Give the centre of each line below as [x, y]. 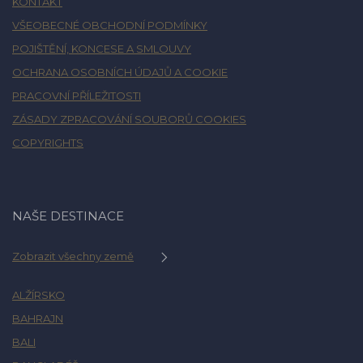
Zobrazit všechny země [73, 256]
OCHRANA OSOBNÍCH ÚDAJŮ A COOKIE [120, 72]
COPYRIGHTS [48, 143]
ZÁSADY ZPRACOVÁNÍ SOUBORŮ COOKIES [129, 119]
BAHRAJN [38, 318]
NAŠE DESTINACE [68, 216]
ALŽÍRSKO [38, 295]
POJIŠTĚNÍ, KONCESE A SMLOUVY [102, 49]
